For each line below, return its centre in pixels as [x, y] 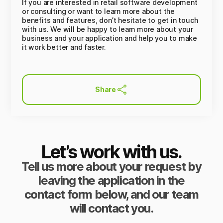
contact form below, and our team [111, 194]
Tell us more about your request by [111, 167]
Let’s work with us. [111, 152]
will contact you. [111, 208]
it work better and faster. [64, 47]
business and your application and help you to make [110, 38]
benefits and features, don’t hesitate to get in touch [110, 20]
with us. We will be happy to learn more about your [108, 29]
